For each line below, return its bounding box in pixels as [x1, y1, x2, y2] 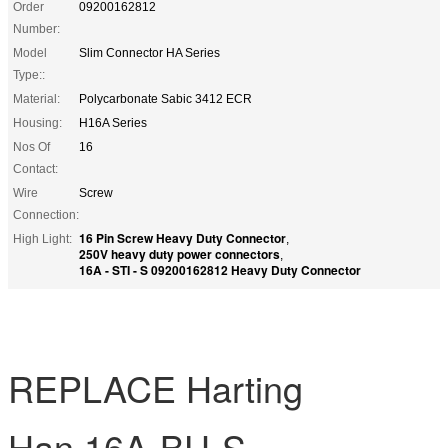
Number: [13, 21, 60, 36]
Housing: [13, 115, 62, 130]
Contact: [13, 161, 58, 176]
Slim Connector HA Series [79, 45, 220, 60]
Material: [13, 91, 60, 106]
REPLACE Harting [8, 361, 313, 413]
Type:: [13, 67, 45, 82]
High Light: [13, 231, 72, 246]
